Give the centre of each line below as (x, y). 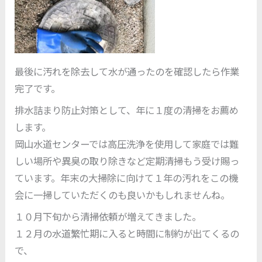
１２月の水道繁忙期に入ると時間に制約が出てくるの (127, 234)
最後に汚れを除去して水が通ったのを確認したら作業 (127, 71)
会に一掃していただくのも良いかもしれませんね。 (123, 194)
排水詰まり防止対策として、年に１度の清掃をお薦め (127, 110)
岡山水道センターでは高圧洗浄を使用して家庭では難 (127, 144)
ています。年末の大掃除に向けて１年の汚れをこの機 (127, 177)
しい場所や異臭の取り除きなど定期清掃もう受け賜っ (127, 161)
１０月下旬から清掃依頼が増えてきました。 (108, 217)
